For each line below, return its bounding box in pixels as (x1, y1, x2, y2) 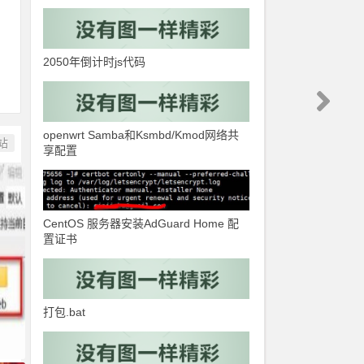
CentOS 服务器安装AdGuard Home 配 (43, 217, 240, 230)
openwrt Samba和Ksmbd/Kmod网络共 (43, 128, 240, 141)
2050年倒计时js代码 (43, 55, 146, 68)
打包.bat (43, 305, 86, 318)
